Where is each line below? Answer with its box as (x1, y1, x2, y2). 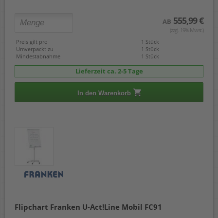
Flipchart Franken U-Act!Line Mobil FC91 (15, 201, 162, 212)
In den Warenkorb (77, 90, 131, 97)
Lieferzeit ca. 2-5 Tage (75, 67, 143, 76)
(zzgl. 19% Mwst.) (170, 26, 203, 34)
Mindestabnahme (16, 53, 60, 60)
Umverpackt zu (16, 45, 54, 53)
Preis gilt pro (16, 38, 48, 46)
